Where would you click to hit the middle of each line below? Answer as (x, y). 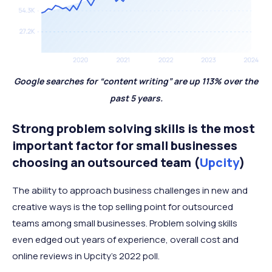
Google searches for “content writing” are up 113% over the (136, 81)
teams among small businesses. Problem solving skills (125, 223)
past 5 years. (136, 98)
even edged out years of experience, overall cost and (125, 240)
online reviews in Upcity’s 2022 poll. (86, 256)
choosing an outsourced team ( (106, 163)
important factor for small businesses (125, 146)
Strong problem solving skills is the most (134, 129)
